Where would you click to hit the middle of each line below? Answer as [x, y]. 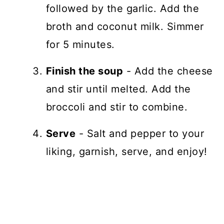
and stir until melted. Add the [118, 89]
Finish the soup [84, 71]
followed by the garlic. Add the [122, 9]
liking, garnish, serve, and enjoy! [126, 152]
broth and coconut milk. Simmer [125, 27]
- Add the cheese [168, 71]
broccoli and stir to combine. [118, 107]
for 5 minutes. [82, 45]
